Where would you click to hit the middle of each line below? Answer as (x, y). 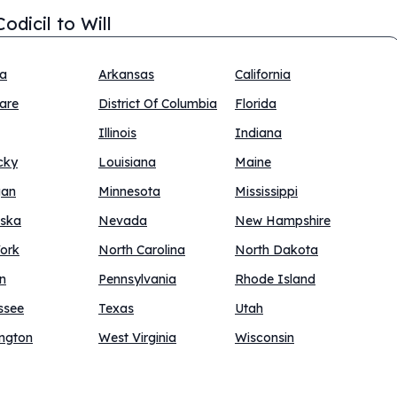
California (263, 74)
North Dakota (276, 250)
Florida (256, 104)
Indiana (258, 133)
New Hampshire (283, 221)
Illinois (117, 133)
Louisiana (127, 162)
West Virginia (137, 338)
